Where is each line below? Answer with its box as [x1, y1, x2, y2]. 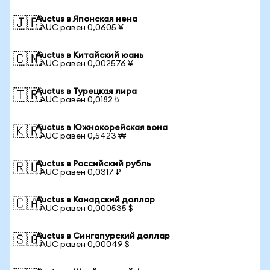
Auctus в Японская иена [36, 15, 137, 24]
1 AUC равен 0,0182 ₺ [36, 96, 119, 104]
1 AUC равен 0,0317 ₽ [36, 168, 121, 177]
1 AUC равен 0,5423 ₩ [36, 132, 126, 140]
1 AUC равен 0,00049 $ [36, 240, 130, 249]
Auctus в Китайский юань [36, 51, 143, 60]
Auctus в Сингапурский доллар [36, 232, 170, 240]
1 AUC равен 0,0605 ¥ [36, 24, 124, 32]
